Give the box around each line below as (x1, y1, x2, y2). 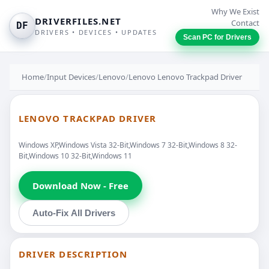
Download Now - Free (32, 179, 128, 192)
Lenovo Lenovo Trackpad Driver (128, 71, 242, 82)
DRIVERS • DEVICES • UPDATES (35, 28, 157, 37)
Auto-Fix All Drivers (32, 207, 115, 218)
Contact (231, 17, 259, 28)
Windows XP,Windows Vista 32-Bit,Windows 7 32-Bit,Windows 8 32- (19, 139, 237, 150)
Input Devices (47, 71, 95, 82)
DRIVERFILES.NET (35, 15, 121, 27)
